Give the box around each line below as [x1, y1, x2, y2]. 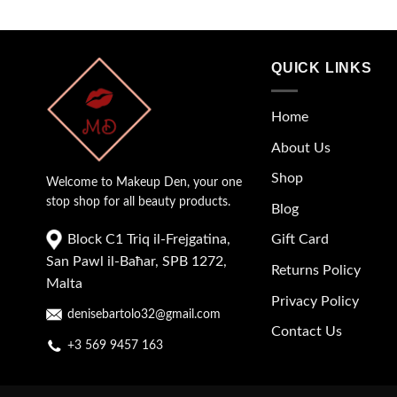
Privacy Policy [271, 293, 359, 308]
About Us [271, 140, 331, 155]
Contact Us [271, 324, 342, 339]
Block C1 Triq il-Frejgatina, [64, 231, 230, 246]
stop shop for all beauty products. [46, 196, 230, 209]
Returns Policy [271, 262, 361, 277]
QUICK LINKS [271, 60, 372, 76]
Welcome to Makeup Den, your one [46, 176, 242, 190]
